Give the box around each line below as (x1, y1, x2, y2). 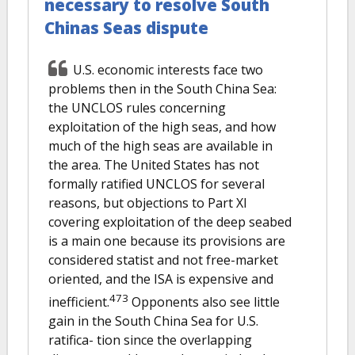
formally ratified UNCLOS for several (48, 174, 265, 193)
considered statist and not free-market (48, 250, 278, 269)
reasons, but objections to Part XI (48, 193, 247, 212)
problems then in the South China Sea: (48, 79, 277, 97)
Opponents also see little (128, 292, 280, 311)
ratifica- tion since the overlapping (48, 330, 252, 349)
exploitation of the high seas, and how (48, 117, 276, 136)
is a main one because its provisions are (48, 231, 285, 250)
